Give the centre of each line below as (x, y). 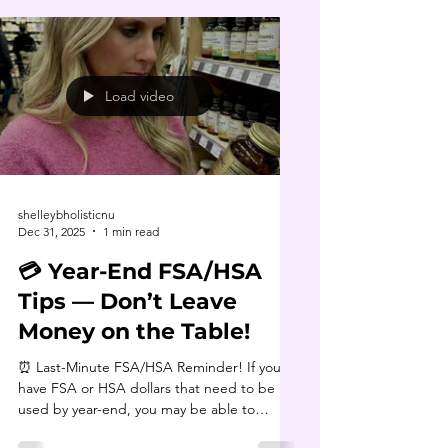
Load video (139, 95)
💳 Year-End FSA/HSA (140, 271)
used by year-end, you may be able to (136, 408)
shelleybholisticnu (66, 214)
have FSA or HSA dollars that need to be (146, 387)
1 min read (131, 231)
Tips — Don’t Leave (127, 301)
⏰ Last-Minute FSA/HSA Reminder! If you (149, 366)
